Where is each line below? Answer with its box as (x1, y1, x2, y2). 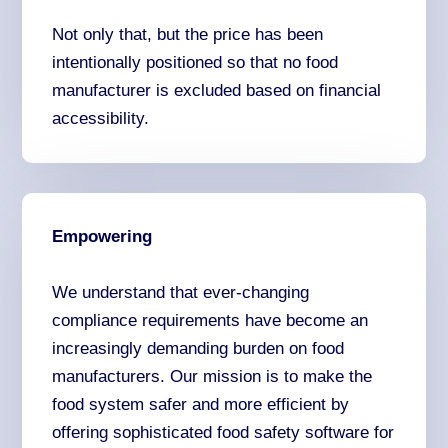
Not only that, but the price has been (52, 25, 324, 45)
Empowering (52, 227, 153, 247)
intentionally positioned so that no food (52, 53, 339, 73)
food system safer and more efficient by (52, 394, 350, 414)
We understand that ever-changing (52, 282, 310, 302)
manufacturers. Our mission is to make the (52, 366, 373, 386)
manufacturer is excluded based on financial (52, 81, 382, 101)
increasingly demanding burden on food (52, 338, 345, 358)
